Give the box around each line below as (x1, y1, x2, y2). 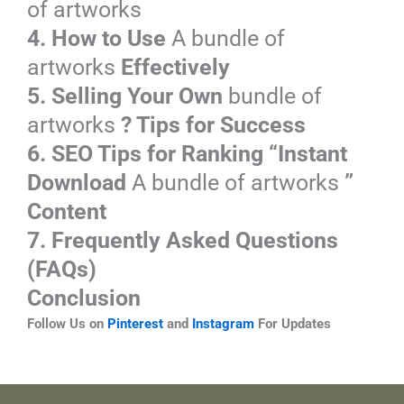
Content (27, 197, 106, 225)
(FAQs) (27, 255, 96, 282)
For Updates (258, 315, 331, 332)
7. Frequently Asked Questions (27, 226, 338, 253)
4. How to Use (27, 24, 171, 51)
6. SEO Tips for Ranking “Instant (27, 140, 347, 167)
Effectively (115, 53, 230, 80)
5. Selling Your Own (27, 82, 228, 109)
